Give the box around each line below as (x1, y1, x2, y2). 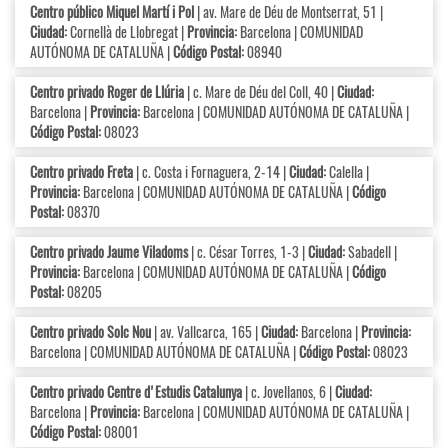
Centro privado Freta (30, 161, 133, 183)
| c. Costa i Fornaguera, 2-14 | (133, 161, 289, 183)
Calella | (326, 161, 369, 183)
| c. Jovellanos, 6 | (242, 381, 335, 403)
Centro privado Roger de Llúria (30, 81, 184, 103)
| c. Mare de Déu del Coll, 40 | (184, 81, 337, 103)
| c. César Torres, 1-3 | (188, 241, 308, 263)
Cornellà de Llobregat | (67, 21, 187, 43)
